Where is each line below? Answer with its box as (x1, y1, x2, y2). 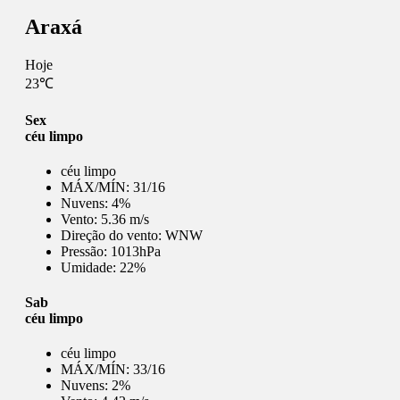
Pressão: (61, 243, 111, 259)
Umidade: (61, 259, 120, 275)
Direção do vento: (61, 227, 165, 243)
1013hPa (111, 243, 161, 259)
